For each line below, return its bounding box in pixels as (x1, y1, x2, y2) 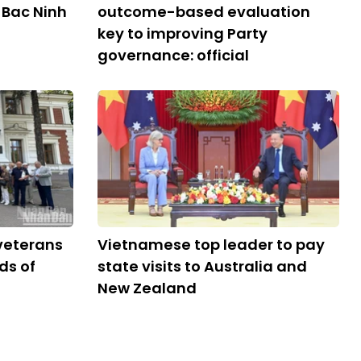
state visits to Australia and (98, 256, 307, 276)
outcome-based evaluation (98, 2, 310, 22)
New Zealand (98, 278, 197, 298)
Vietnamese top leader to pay (98, 234, 325, 255)
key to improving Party (98, 23, 268, 44)
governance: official (98, 45, 249, 65)
